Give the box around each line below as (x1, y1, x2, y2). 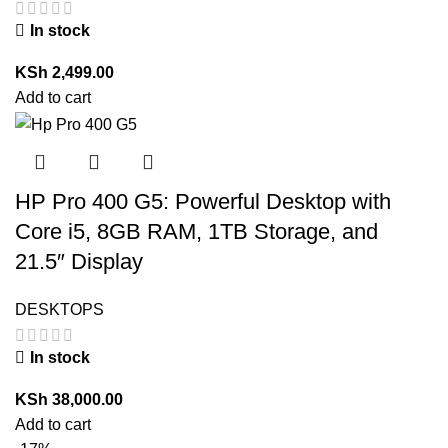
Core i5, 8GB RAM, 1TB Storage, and (15, 218, 378, 244)
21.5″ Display (15, 248, 143, 274)
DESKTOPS (15, 300, 104, 318)
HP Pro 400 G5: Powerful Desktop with (15, 188, 391, 214)
